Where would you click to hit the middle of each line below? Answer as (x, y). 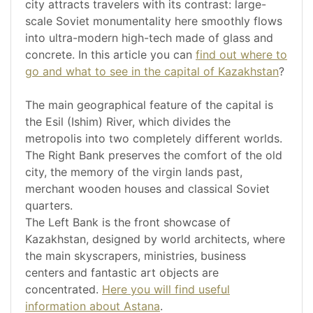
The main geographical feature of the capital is (149, 105)
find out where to (241, 55)
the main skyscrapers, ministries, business (136, 256)
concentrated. (64, 290)
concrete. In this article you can (110, 55)
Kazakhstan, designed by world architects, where (155, 239)
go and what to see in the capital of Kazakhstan (152, 72)
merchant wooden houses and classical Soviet (147, 189)
